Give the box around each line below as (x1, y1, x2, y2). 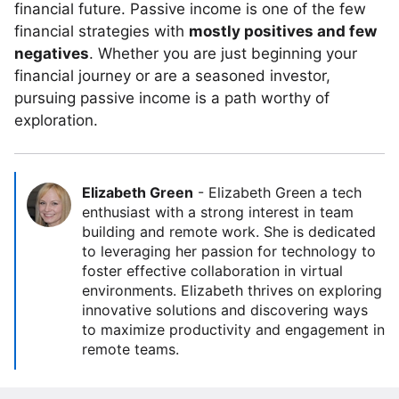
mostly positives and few (189, 22, 377, 40)
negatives (14, 45, 89, 62)
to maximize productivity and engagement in (82, 321, 385, 338)
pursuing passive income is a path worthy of (14, 89, 330, 107)
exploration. (14, 111, 98, 129)
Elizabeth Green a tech (208, 183, 362, 201)
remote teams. (82, 340, 179, 358)
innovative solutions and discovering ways (82, 301, 368, 319)
